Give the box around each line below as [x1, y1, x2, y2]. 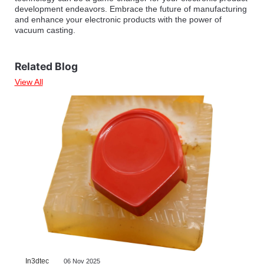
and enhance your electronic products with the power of [14, 15, 222, 25]
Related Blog [14, 60, 78, 73]
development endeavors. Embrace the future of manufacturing [14, 4, 247, 14]
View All [14, 77, 43, 87]
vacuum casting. [14, 25, 75, 35]
